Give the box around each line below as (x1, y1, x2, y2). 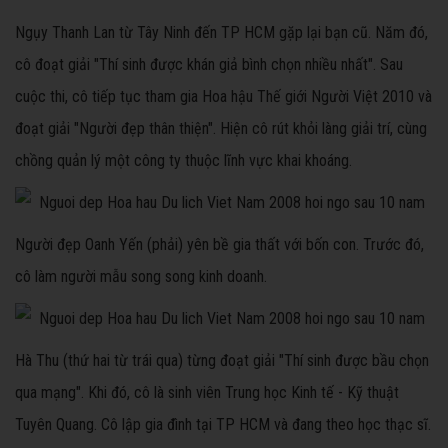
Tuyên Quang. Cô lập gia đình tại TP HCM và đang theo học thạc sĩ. (15, 415, 431, 435)
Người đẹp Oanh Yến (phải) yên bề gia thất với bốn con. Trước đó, (15, 235, 424, 255)
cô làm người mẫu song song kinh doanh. (15, 267, 267, 287)
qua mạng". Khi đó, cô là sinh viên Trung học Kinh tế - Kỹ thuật (15, 383, 399, 403)
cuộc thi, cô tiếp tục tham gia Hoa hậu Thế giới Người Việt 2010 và (15, 87, 432, 107)
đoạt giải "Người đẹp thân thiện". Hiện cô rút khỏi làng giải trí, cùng (15, 119, 427, 139)
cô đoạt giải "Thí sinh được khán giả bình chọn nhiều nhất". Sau (15, 55, 403, 75)
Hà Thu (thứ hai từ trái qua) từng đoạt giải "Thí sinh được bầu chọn (15, 351, 429, 371)
